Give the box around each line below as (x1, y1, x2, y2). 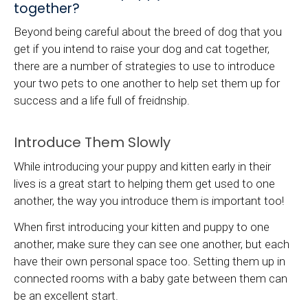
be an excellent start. (14, 289, 118, 303)
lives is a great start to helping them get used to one (14, 176, 275, 190)
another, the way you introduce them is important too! (14, 193, 284, 208)
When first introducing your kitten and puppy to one (14, 220, 269, 234)
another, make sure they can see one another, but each (14, 237, 289, 252)
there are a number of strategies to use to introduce (14, 58, 275, 73)
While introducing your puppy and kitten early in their (14, 159, 271, 173)
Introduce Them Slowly (14, 132, 170, 152)
